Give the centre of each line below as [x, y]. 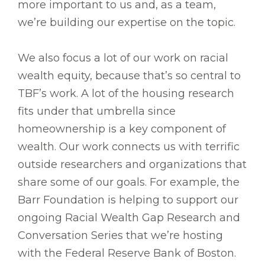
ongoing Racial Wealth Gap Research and [129, 218]
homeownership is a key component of [122, 129]
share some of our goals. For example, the [129, 182]
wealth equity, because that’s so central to [129, 76]
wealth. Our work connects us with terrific [129, 147]
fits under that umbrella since [97, 112]
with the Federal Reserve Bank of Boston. [128, 253]
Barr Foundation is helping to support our [128, 200]
